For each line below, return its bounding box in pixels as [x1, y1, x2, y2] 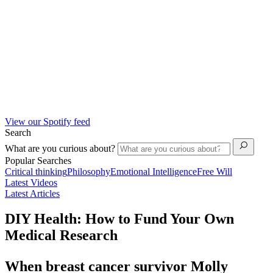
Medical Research [5, 227, 118, 244]
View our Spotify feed [5, 116, 90, 127]
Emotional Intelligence [110, 166, 197, 177]
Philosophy [67, 166, 110, 177]
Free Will [197, 166, 232, 177]
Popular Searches [5, 155, 71, 166]
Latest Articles [5, 188, 60, 199]
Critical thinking [5, 166, 67, 177]
